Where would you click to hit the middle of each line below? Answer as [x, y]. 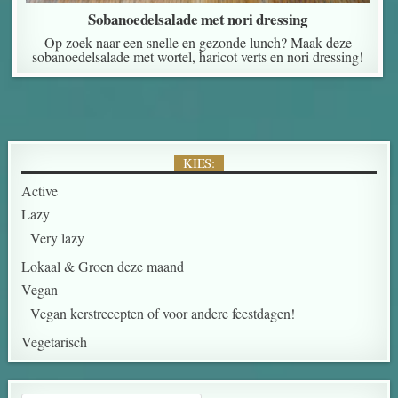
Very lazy [58, 238]
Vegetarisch [55, 342]
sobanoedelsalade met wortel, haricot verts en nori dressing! [198, 57]
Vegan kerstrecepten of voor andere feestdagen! [163, 314]
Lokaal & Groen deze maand [103, 267]
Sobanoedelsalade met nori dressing [198, 20]
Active [40, 191]
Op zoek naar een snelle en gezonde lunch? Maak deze [198, 43]
